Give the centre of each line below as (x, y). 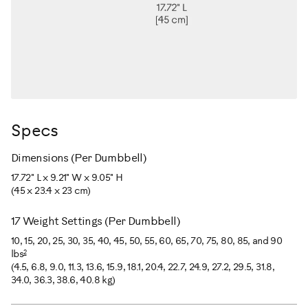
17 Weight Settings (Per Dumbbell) (96, 222)
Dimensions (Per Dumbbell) (79, 159)
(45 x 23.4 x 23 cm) (51, 192)
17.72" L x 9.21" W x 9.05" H (67, 179)
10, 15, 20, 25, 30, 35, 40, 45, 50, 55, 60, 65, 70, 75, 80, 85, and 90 (147, 242)
